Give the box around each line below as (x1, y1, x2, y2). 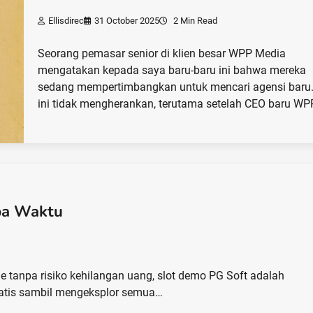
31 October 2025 (94, 15, 160, 26)
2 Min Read (171, 15, 218, 26)
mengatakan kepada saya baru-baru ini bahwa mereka (38, 63, 307, 77)
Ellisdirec (48, 15, 85, 26)
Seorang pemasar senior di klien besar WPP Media (38, 46, 286, 60)
